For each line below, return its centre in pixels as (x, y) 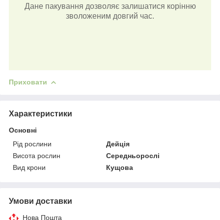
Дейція (118, 144)
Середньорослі (133, 155)
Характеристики (41, 113)
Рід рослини (32, 144)
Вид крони (29, 167)
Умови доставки (41, 201)
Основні (23, 130)
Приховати (28, 82)
